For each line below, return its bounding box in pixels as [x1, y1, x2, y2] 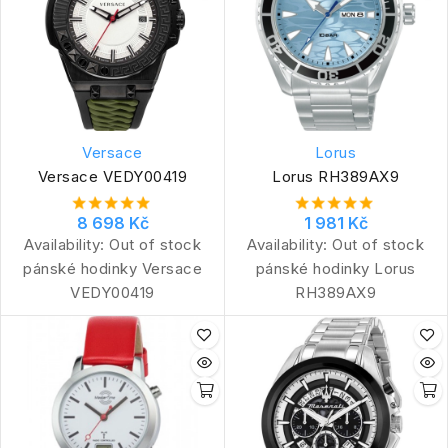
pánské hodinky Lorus [255, 258, 416, 278]
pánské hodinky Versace [23, 258, 202, 278]
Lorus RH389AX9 [272, 166, 399, 186]
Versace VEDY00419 [37, 166, 188, 186]
